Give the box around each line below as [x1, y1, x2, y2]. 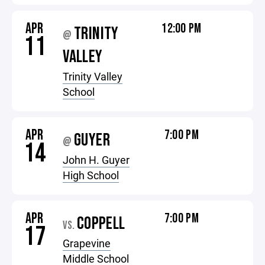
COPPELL [76, 213, 125, 234]
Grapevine [63, 236, 111, 250]
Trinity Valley [63, 69, 123, 83]
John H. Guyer [63, 153, 130, 167]
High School [63, 168, 119, 182]
